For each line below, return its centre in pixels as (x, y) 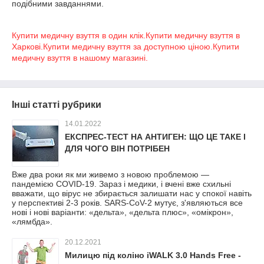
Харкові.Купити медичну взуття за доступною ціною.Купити (126, 47)
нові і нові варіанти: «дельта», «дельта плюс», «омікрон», (123, 212)
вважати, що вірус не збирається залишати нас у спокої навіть (132, 193)
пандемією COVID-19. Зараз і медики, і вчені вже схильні (121, 184)
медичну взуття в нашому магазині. (80, 58)
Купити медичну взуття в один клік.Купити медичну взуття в (126, 35)
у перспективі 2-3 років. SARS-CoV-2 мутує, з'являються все (127, 203)
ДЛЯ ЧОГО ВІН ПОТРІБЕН (117, 148)
